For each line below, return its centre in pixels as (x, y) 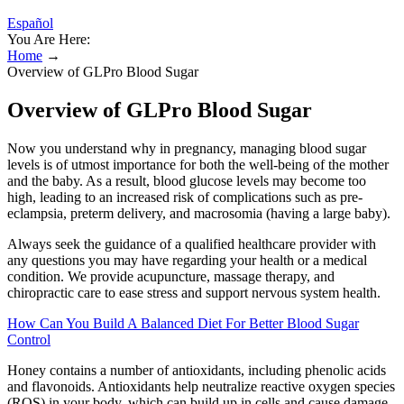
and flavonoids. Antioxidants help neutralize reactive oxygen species (201, 386)
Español (30, 23)
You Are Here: (49, 39)
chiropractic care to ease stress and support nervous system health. (194, 292)
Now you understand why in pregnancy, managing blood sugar (187, 148)
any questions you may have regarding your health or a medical (187, 260)
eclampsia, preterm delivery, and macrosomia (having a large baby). (199, 213)
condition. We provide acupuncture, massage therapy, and (171, 276)
